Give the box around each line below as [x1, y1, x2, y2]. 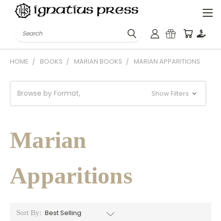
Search [15, 25, 39, 35]
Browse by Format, [17, 88, 80, 98]
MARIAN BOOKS [74, 57, 122, 66]
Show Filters [151, 89, 191, 98]
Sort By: [16, 209, 41, 217]
